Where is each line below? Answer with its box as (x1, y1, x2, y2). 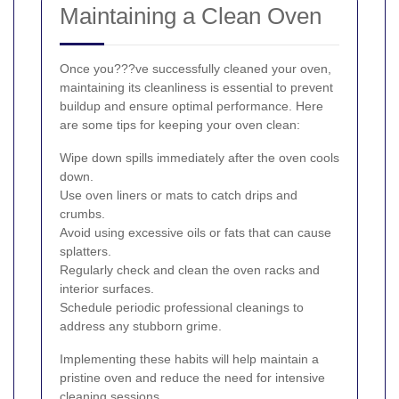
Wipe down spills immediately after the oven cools (60, 151, 339, 166)
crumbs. (60, 207, 105, 222)
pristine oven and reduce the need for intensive (60, 370, 325, 386)
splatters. (60, 244, 111, 259)
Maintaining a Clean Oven (60, 3, 322, 30)
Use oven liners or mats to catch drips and (60, 188, 297, 203)
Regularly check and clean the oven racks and (60, 263, 320, 278)
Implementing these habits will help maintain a (60, 352, 319, 367)
